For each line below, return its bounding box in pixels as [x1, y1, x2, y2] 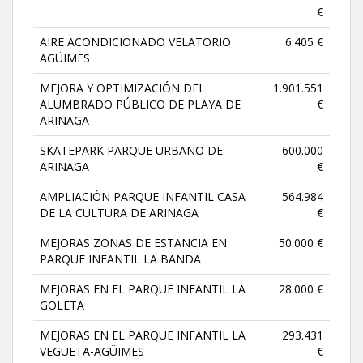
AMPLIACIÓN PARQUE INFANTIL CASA [40, 188, 246, 204]
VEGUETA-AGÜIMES [40, 343, 144, 359]
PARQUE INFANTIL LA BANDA [40, 250, 201, 267]
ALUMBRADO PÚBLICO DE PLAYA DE [40, 96, 241, 112]
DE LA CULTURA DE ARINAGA [40, 204, 199, 220]
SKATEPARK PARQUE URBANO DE [40, 142, 223, 158]
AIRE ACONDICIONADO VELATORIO [40, 33, 231, 49]
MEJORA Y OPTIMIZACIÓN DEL [40, 79, 205, 96]
